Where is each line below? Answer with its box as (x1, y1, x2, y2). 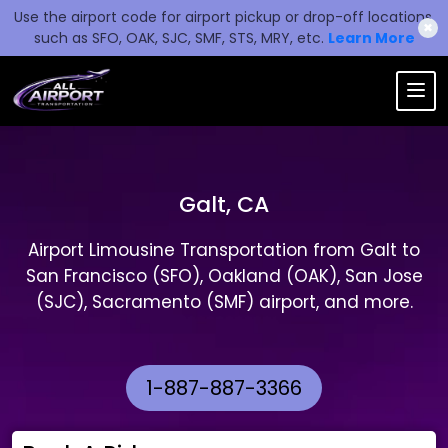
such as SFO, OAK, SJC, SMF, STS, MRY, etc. (33, 28, 328, 48)
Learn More (327, 28, 415, 48)
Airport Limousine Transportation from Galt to (28, 238, 420, 262)
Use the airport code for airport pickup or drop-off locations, (13, 7, 435, 27)
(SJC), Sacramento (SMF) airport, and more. (35, 290, 413, 314)
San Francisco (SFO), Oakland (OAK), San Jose (25, 264, 423, 288)
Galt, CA (179, 189, 269, 220)
